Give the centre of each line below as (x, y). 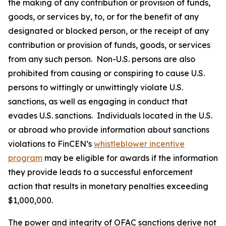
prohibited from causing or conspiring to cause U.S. (106, 73)
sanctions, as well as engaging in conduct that (98, 101)
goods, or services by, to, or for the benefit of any (103, 16)
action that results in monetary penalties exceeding (108, 186)
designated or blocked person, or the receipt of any (108, 31)
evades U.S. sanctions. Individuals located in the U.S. (110, 115)
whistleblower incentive (139, 144)
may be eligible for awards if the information (130, 158)
